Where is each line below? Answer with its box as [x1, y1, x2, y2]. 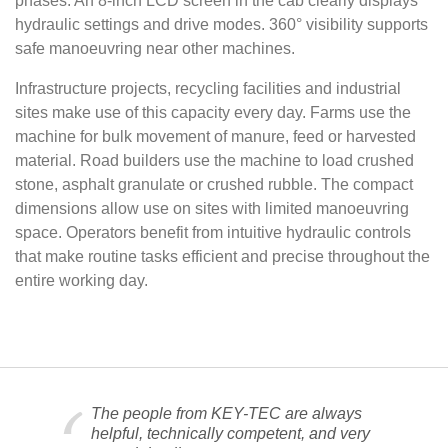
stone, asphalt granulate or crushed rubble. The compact [15, 175, 413, 193]
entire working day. [15, 271, 148, 289]
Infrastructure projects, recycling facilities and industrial [15, 79, 401, 97]
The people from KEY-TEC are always [91, 404, 362, 422]
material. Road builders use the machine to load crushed [15, 151, 414, 169]
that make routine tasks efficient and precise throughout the [15, 247, 430, 265]
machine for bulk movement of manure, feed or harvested [15, 127, 416, 145]
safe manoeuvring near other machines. [15, 39, 295, 57]
